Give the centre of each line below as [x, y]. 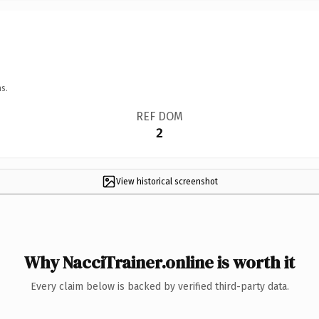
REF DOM [159, 116]
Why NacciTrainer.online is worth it [159, 262]
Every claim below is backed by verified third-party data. [159, 286]
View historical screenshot [167, 181]
